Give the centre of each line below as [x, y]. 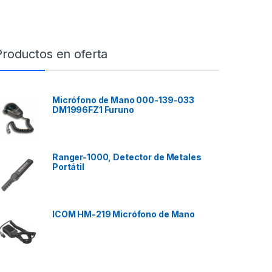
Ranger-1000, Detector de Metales [127, 157]
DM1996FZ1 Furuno [93, 110]
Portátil [68, 167]
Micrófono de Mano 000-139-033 [123, 100]
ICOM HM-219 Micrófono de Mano [124, 214]
